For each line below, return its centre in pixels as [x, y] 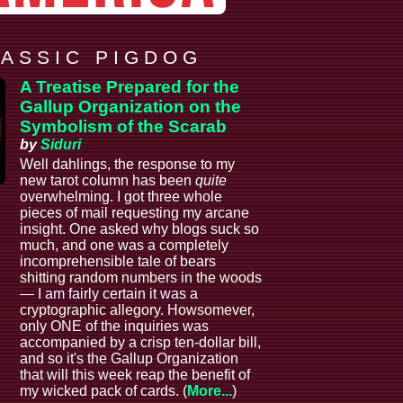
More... [210, 391]
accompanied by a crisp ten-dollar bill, [141, 343]
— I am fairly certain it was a [109, 294]
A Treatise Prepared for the [130, 87]
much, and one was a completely [125, 246]
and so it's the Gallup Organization [130, 359]
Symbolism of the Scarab [124, 127]
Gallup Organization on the [131, 107]
